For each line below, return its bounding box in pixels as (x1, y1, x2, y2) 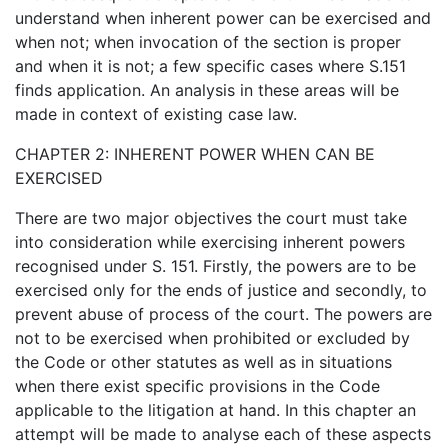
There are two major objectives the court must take (15, 207, 407, 228)
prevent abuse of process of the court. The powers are (15, 303, 432, 324)
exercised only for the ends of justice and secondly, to (15, 279, 427, 300)
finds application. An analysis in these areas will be (15, 79, 399, 100)
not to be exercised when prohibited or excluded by (15, 327, 410, 348)
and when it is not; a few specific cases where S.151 (15, 55, 406, 76)
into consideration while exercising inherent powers (15, 231, 405, 252)
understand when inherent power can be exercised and (15, 7, 431, 28)
